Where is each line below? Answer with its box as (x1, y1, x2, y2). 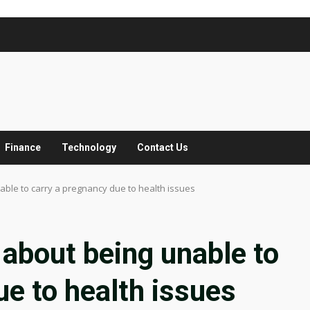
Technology (62, 142, 116, 153)
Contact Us (137, 142, 188, 153)
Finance (5, 142, 41, 153)
